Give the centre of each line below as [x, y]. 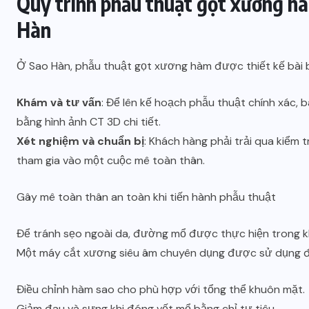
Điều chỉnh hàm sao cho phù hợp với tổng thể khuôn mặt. [161, 289]
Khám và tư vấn [59, 102]
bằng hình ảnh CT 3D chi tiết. [89, 121]
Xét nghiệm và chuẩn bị [80, 141]
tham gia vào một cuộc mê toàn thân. [111, 160]
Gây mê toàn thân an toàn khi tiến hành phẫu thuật [146, 197]
